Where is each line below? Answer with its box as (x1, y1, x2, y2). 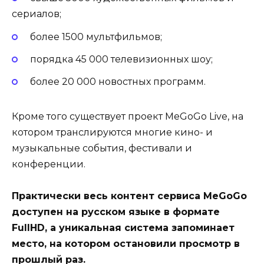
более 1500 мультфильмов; (29, 31, 162, 42)
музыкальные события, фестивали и (12, 142, 192, 154)
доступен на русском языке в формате (12, 206, 220, 218)
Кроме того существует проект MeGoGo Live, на (12, 110, 243, 122)
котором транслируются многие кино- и (12, 126, 213, 138)
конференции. (12, 158, 85, 170)
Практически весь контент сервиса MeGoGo (12, 190, 247, 202)
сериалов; (12, 8, 61, 20)
